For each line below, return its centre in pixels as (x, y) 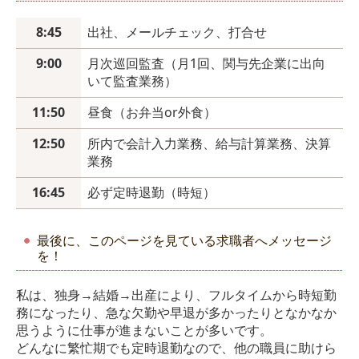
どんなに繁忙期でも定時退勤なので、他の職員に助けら (176, 348)
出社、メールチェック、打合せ (177, 32)
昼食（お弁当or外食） (152, 113)
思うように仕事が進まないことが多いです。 (144, 331)
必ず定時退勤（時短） (151, 193)
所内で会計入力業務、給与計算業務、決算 (209, 144)
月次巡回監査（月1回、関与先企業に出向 (206, 64)
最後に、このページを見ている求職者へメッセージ (184, 241)
